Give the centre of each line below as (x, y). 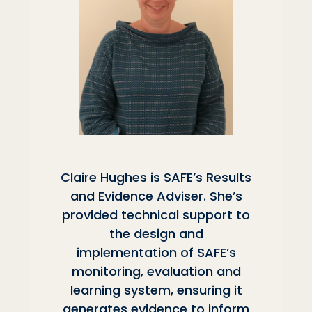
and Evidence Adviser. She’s (156, 196)
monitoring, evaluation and (156, 271)
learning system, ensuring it (156, 290)
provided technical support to (156, 214)
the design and (156, 233)
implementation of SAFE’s (156, 252)
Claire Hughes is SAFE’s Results (156, 177)
